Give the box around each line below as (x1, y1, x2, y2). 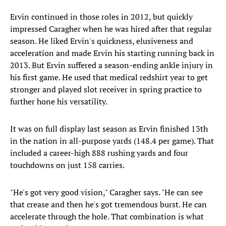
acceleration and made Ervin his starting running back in (10, 47, 214, 59)
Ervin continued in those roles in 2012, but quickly (10, 11, 193, 23)
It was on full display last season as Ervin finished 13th (10, 123, 208, 135)
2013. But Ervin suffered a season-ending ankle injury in (10, 60, 213, 71)
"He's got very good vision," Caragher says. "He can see (10, 187, 203, 198)
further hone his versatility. (10, 96, 107, 107)
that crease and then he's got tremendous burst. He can (10, 199, 207, 210)
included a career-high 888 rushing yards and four (10, 147, 188, 159)
